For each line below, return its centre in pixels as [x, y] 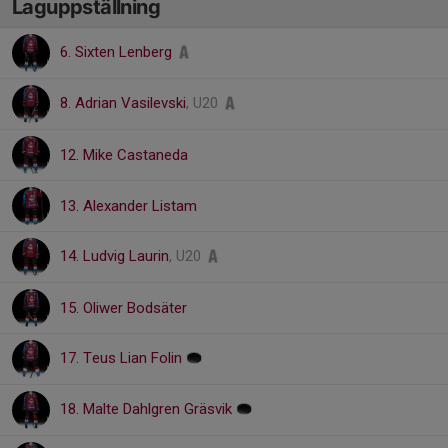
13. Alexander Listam [128, 206]
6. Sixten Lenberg [118, 52]
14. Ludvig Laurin [114, 256]
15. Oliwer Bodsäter [123, 308]
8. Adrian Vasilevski [123, 103]
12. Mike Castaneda [124, 155]
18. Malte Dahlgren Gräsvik [148, 409]
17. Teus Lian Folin [123, 358]
